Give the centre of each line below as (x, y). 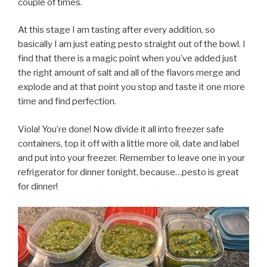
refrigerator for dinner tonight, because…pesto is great (128, 172)
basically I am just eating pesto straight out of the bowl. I (132, 44)
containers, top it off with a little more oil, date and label (128, 143)
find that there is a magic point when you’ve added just (128, 58)
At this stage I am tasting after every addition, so (117, 30)
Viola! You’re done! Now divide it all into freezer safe (121, 129)
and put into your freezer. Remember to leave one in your (131, 158)
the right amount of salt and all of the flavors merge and (129, 73)
